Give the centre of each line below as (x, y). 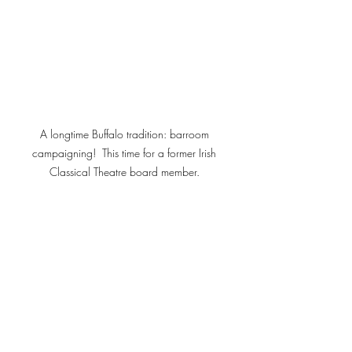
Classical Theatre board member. (126, 172)
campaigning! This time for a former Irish (126, 153)
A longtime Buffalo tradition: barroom (126, 134)
